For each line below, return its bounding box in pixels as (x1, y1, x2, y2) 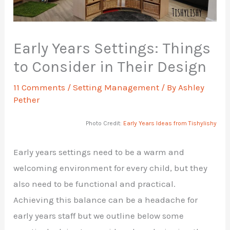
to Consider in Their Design (13, 57, 207, 76)
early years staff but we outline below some (13, 210, 184, 221)
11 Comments (13, 82, 66, 92)
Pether (13, 94, 40, 105)
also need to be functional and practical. (13, 178, 176, 189)
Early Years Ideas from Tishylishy (123, 119, 217, 127)
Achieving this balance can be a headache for (13, 194, 198, 205)
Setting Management (73, 82, 160, 92)
